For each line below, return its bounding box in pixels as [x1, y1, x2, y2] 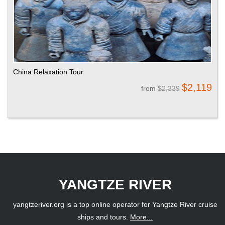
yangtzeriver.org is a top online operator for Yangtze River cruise [13, 200, 217, 209]
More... [130, 213, 153, 221]
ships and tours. [77, 213, 130, 221]
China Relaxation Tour [13, 68, 83, 76]
